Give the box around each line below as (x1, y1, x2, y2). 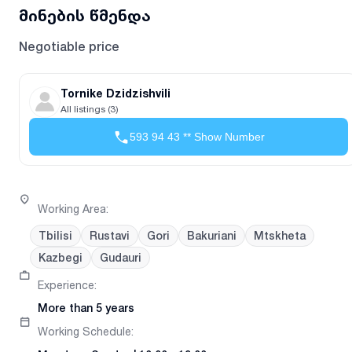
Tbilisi (38, 229, 72, 243)
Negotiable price (19, 39, 119, 54)
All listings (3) (60, 103, 119, 115)
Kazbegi (38, 251, 82, 265)
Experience (38, 277, 94, 291)
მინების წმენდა (19, 6, 151, 24)
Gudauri (100, 251, 141, 265)
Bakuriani (187, 229, 236, 243)
